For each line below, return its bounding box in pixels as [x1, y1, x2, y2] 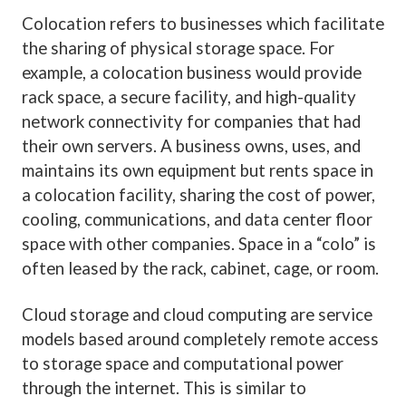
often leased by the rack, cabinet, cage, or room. [22, 258, 379, 279]
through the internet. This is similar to [22, 378, 306, 399]
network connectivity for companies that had [22, 111, 361, 132]
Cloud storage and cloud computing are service [22, 304, 372, 325]
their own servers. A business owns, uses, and [22, 136, 361, 157]
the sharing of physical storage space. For [22, 38, 334, 59]
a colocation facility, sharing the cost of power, [22, 185, 375, 206]
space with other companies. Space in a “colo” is [22, 234, 376, 255]
